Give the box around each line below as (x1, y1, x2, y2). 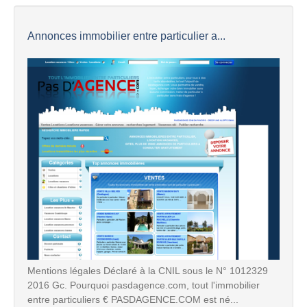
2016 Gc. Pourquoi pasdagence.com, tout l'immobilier (27, 279, 260, 291)
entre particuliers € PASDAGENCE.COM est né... (27, 293, 238, 305)
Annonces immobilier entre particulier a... (27, 29, 225, 42)
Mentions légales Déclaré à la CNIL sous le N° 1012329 (27, 265, 268, 276)
